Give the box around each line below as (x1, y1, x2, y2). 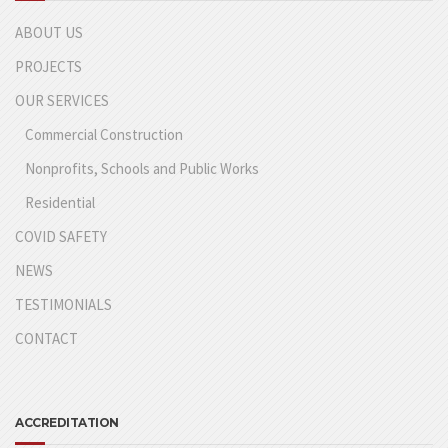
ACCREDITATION (15, 415, 119, 431)
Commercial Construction (25, 125, 183, 145)
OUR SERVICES (15, 91, 109, 111)
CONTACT (15, 329, 78, 349)
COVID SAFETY (15, 227, 107, 247)
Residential (25, 193, 95, 213)
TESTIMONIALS (15, 295, 112, 315)
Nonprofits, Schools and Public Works (25, 159, 259, 179)
